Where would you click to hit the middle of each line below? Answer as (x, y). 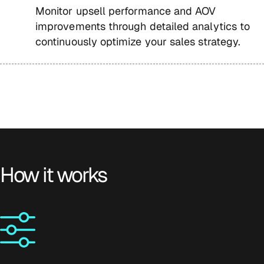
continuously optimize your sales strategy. (138, 41)
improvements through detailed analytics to (143, 26)
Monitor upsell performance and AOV (126, 11)
